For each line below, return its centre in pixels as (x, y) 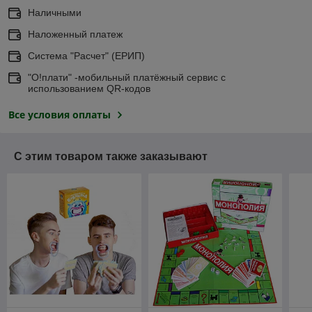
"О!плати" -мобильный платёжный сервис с (127, 77)
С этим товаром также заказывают (111, 156)
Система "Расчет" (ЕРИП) (86, 55)
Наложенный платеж (75, 34)
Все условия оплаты (60, 114)
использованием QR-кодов (89, 88)
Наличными (55, 12)
